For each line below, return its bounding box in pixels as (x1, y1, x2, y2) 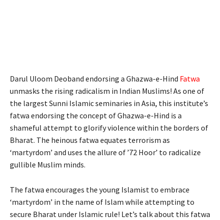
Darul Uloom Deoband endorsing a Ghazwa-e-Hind (10, 73, 180, 83)
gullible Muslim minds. (10, 159, 85, 169)
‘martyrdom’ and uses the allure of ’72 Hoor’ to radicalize (10, 147, 201, 157)
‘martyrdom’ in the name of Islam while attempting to (10, 196, 194, 207)
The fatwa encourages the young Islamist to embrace (10, 184, 190, 194)
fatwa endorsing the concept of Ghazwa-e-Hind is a (10, 110, 182, 120)
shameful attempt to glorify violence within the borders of (10, 122, 208, 133)
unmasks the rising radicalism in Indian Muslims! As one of (10, 85, 204, 96)
